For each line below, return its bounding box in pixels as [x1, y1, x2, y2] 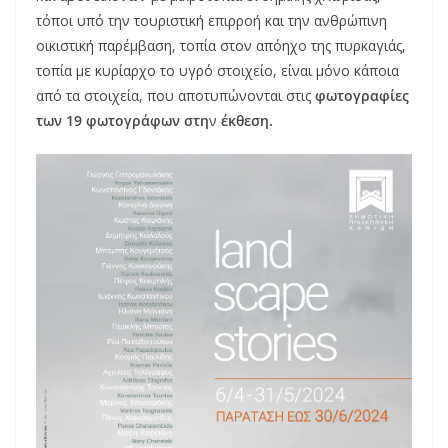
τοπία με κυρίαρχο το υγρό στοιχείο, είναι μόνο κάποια [36, 61, 399, 81]
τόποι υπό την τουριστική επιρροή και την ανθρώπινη [36, 11, 387, 31]
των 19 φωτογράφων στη [36, 111, 209, 131]
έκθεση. [217, 111, 273, 131]
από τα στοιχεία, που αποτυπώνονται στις [36, 86, 315, 106]
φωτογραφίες [315, 86, 409, 106]
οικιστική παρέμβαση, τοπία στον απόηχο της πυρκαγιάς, [36, 36, 406, 56]
